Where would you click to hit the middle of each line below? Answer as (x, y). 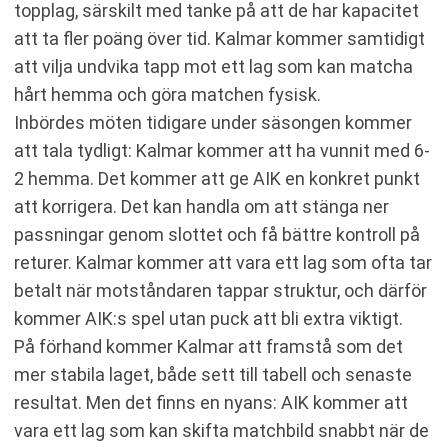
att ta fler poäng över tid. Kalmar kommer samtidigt (219, 38)
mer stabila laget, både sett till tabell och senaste (213, 374)
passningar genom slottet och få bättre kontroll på (217, 234)
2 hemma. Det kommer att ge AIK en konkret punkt (217, 178)
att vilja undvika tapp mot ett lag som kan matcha (213, 66)
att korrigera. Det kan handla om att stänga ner (201, 206)
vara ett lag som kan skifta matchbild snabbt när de (221, 430)
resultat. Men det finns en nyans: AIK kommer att (211, 402)
